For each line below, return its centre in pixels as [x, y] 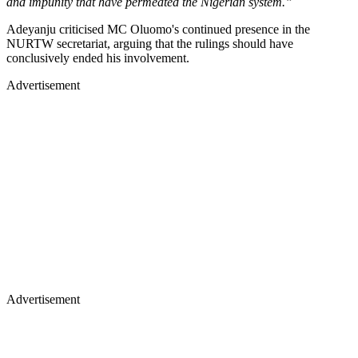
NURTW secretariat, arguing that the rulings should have [150, 43]
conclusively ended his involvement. [99, 58]
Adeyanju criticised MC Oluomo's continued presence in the [158, 29]
